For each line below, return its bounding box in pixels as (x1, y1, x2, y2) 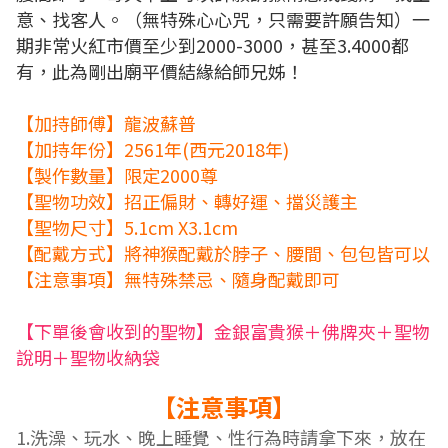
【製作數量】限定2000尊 (16, 161, 218, 188)
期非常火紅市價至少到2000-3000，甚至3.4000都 (16, 31, 409, 58)
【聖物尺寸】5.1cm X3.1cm (16, 213, 238, 240)
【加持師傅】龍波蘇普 (16, 109, 196, 136)
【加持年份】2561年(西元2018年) (16, 135, 289, 162)
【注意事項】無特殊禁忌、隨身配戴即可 (16, 265, 340, 292)
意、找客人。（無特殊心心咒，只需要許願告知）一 (16, 5, 430, 32)
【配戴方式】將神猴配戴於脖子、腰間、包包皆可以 (16, 239, 430, 266)
